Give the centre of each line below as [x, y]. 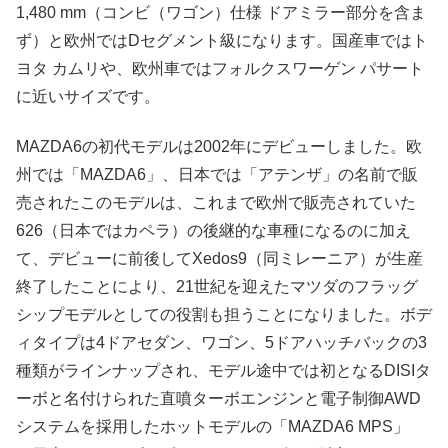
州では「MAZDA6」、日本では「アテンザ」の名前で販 [217, 175]
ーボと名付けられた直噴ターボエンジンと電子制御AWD [218, 399]
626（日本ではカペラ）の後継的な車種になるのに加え [213, 231]
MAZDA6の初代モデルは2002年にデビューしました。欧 [219, 147]
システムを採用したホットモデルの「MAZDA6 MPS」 [212, 427]
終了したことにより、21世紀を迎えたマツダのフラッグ [217, 287]
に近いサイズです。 [88, 96]
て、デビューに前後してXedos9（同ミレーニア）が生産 [219, 259]
